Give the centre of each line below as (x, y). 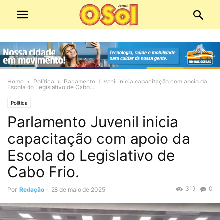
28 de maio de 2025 (78, 190)
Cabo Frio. (43, 172)
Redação (32, 190)
